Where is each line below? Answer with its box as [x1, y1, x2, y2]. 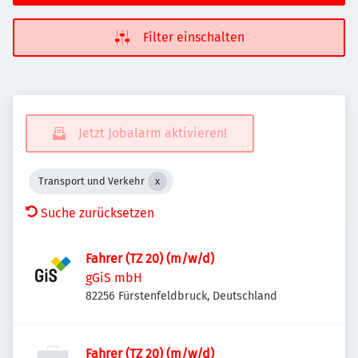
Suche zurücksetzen [41, 205, 154, 221]
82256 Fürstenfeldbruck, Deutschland [86, 289, 277, 303]
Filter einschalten [142, 30, 245, 45]
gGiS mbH [86, 270, 142, 285]
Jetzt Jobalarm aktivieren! [78, 125, 227, 141]
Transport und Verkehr [38, 175, 145, 187]
